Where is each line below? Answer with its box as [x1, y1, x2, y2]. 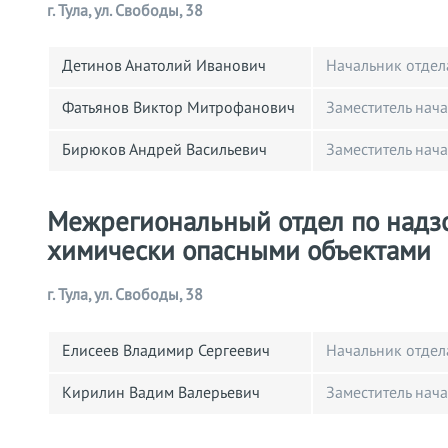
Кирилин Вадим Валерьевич [62, 383, 260, 402]
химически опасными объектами [47, 236, 431, 268]
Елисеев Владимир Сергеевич [62, 341, 270, 360]
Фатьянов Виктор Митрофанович [62, 99, 295, 118]
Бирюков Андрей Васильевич [62, 141, 267, 160]
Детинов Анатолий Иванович [62, 57, 266, 76]
